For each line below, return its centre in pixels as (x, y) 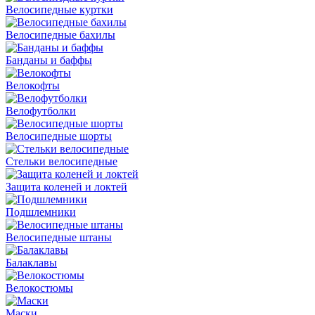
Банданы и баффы (49, 60)
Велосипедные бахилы (60, 34)
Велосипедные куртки (59, 9)
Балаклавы (31, 262)
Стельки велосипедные (62, 161)
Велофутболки (41, 110)
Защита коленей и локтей (66, 186)
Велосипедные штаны (59, 237)
